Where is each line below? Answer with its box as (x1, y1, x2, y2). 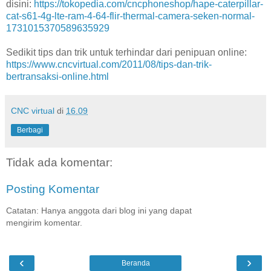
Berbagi (17, 125, 43, 134)
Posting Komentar (6, 182, 99, 195)
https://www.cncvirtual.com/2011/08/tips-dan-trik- (6, 59, 212, 70)
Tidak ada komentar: (6, 155, 113, 169)
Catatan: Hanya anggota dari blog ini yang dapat (6, 205, 192, 215)
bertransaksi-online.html (6, 71, 109, 82)
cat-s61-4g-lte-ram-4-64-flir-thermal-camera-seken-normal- (6, 10, 255, 21)
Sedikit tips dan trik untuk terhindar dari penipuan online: (6, 47, 247, 57)
